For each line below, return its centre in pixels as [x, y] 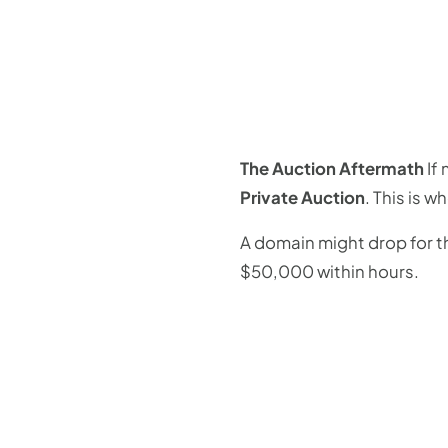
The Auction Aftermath [332, 168]
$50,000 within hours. [329, 272]
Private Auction [302, 197]
